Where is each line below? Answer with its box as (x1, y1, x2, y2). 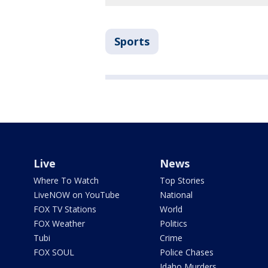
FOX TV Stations (33, 203, 96, 215)
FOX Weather (33, 218, 85, 230)
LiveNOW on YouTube (33, 189, 120, 201)
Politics (159, 218, 187, 230)
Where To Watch (33, 175, 99, 187)
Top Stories (159, 175, 205, 187)
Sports (114, 34, 150, 49)
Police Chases (159, 246, 214, 258)
